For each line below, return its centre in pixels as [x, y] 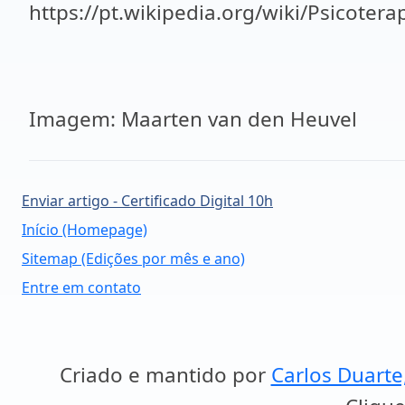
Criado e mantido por [165, 375]
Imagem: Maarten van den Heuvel [193, 119]
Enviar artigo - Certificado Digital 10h [147, 201]
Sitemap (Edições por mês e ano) [133, 259]
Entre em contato [81, 287]
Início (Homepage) [85, 230]
